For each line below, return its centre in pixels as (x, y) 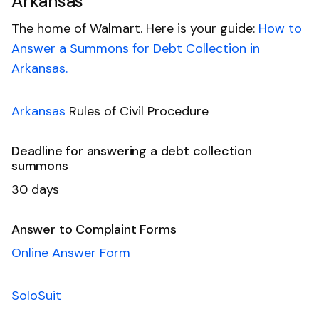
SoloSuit (36, 295)
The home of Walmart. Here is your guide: (135, 28)
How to (280, 28)
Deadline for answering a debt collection (132, 151)
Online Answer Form (71, 252)
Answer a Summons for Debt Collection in (136, 48)
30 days (35, 189)
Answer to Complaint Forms (94, 229)
